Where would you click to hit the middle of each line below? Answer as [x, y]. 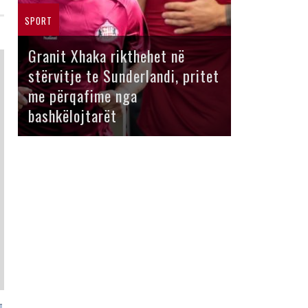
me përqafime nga [83, 96]
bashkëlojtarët [73, 116]
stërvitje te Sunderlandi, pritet [124, 76]
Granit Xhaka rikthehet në [107, 56]
